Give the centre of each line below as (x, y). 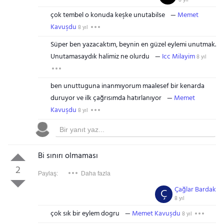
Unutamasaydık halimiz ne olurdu (100, 57)
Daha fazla (95, 173)
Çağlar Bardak (195, 190)
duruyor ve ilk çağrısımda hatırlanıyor (106, 98)
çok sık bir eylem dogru (85, 214)
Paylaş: (48, 173)
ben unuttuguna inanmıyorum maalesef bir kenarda (127, 86)
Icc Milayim (178, 57)
